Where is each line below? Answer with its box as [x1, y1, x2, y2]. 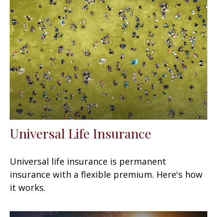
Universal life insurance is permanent [10, 155, 166, 167]
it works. [10, 181, 46, 193]
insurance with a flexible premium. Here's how [10, 168, 202, 180]
